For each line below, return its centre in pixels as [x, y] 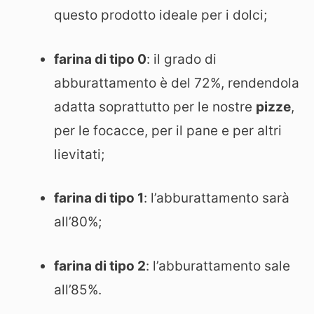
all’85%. [78, 289]
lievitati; [79, 154]
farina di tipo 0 [100, 59]
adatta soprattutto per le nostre [155, 107]
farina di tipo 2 [100, 266]
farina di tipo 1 [99, 198]
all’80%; [78, 222]
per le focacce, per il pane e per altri [168, 130]
